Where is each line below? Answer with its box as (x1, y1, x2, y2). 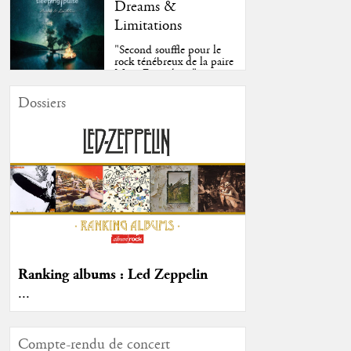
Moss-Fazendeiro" (114, 66, 197, 82)
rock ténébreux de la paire (114, 54, 234, 71)
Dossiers (17, 94, 66, 114)
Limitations (114, 16, 183, 35)
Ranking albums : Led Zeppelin (17, 265, 208, 284)
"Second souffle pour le (114, 42, 222, 59)
